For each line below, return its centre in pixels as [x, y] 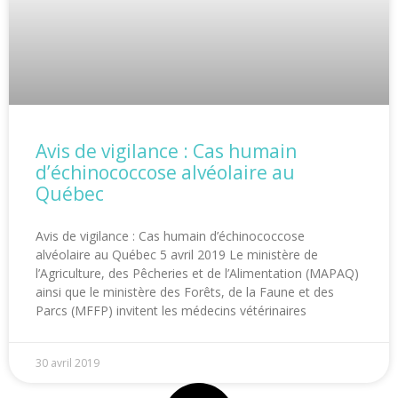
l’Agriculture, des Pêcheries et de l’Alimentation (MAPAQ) [197, 274]
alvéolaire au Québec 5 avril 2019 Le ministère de [177, 255]
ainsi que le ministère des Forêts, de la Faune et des [185, 292]
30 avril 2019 [68, 363]
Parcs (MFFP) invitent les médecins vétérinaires [171, 311]
